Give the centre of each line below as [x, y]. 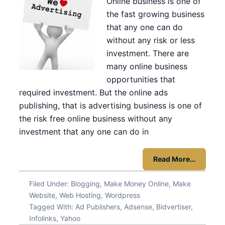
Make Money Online [136, 184]
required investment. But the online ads [93, 92]
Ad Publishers [98, 207]
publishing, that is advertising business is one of [110, 105]
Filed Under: [50, 184]
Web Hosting [80, 195]
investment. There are [148, 53]
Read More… [174, 159]
